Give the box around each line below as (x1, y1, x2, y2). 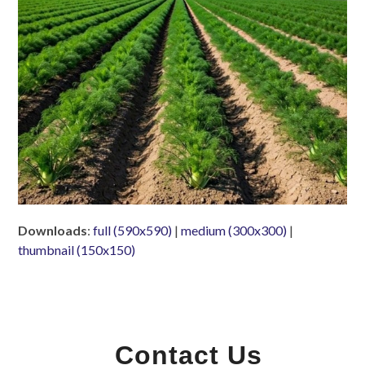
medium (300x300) (181, 222, 288, 239)
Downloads (18, 222, 88, 239)
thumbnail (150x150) (18, 242, 136, 258)
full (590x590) (93, 222, 173, 239)
